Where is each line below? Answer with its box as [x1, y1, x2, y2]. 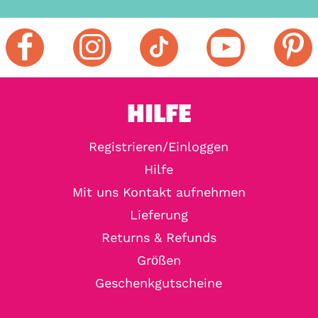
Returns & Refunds [101, 229, 216, 245]
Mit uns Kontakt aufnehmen [72, 184, 246, 199]
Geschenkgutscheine [95, 275, 223, 290]
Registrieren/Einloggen [89, 138, 229, 154]
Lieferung [129, 207, 188, 222]
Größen [136, 252, 181, 268]
